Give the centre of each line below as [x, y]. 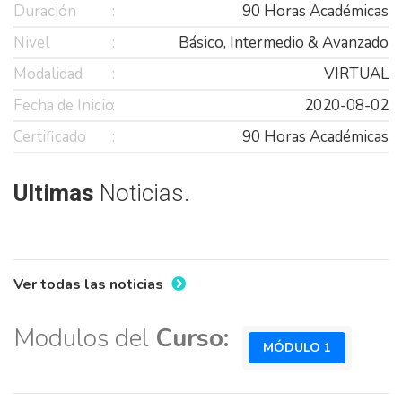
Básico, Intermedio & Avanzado [284, 43]
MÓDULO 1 [297, 348]
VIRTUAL [356, 74]
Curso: [192, 338]
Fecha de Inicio [64, 105]
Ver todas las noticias [90, 284]
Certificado [50, 137]
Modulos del [84, 338]
